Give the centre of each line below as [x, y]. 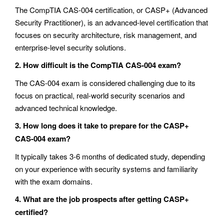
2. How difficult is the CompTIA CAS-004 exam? [98, 65]
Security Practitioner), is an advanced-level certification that [111, 22]
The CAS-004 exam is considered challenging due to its [105, 82]
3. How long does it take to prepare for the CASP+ [102, 125]
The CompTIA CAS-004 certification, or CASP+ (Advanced [111, 9]
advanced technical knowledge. [66, 107]
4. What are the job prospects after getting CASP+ [102, 199]
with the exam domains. [54, 181]
